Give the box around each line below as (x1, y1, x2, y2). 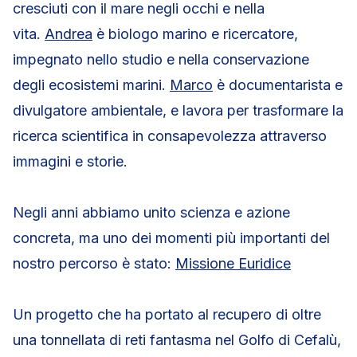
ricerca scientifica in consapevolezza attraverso (13, 127, 327, 144)
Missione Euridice (175, 255, 291, 272)
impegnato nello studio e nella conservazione (13, 51, 309, 68)
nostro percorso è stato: (13, 255, 175, 272)
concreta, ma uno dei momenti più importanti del (13, 229, 330, 246)
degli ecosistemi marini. (13, 76, 170, 93)
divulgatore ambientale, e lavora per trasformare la (13, 102, 343, 119)
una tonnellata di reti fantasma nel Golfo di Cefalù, (13, 331, 341, 348)
